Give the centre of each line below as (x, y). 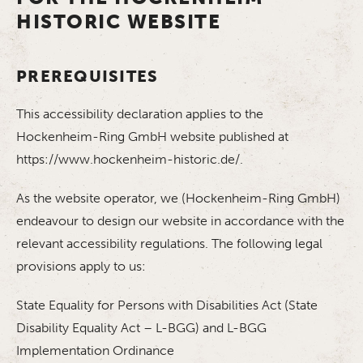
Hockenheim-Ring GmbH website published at (152, 137)
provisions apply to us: (81, 266)
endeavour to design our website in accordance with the (180, 221)
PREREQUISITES (88, 76)
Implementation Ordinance (95, 350)
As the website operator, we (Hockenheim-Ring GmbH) (178, 198)
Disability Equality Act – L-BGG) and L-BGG (141, 328)
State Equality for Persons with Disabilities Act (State (167, 305)
